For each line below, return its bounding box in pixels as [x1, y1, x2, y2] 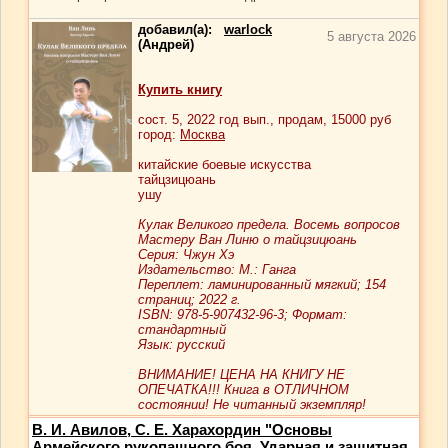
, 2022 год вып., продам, [179, 112, 331, 127]
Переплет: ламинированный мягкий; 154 [138, 277, 386, 292]
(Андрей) [138, 37, 194, 52]
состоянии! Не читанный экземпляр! [138, 397, 366, 412]
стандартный [138, 322, 226, 337]
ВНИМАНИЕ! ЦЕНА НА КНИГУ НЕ [138, 367, 345, 382]
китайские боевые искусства [138, 157, 311, 172]
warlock [224, 22, 272, 37]
